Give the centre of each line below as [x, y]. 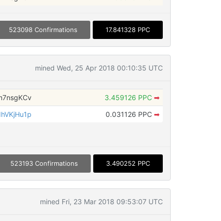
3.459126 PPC [129, 98]
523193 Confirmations [44, 164]
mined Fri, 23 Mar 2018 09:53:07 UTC [101, 202]
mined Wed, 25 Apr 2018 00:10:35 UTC [99, 68]
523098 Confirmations [43, 29]
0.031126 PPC [129, 114]
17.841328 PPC [128, 29]
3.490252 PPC [128, 164]
